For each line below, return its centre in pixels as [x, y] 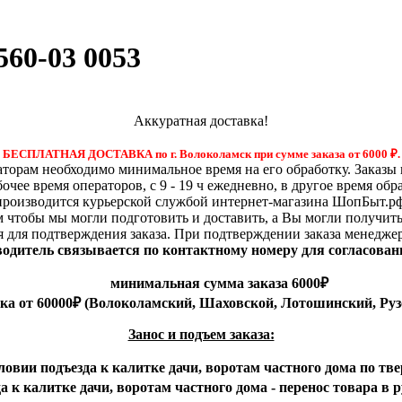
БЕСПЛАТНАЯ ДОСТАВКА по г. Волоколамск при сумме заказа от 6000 [196, 153]
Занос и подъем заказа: [201, 334]
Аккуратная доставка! [201, 120]
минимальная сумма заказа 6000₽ [219, 283]
